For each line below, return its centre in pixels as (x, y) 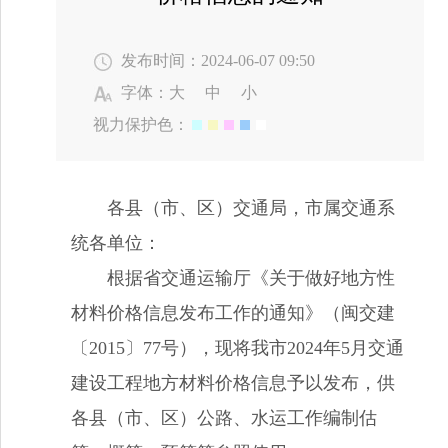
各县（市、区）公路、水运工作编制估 (224, 418)
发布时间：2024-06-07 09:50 (217, 60)
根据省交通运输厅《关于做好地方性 (251, 278)
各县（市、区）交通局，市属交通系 (251, 208)
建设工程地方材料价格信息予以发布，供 (233, 383)
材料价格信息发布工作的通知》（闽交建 (233, 313)
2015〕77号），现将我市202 (201, 348)
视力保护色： (140, 124)
